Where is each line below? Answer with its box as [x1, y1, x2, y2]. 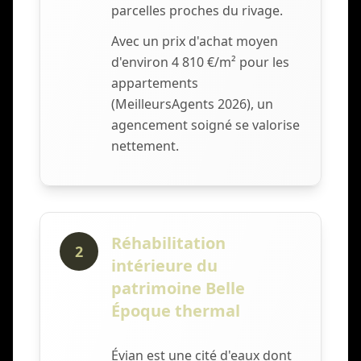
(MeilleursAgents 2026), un [111, 95, 273, 114]
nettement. [111, 137, 179, 156]
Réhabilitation [111, 232, 226, 255]
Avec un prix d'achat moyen [111, 32, 278, 51]
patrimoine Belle [111, 277, 245, 300]
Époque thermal [111, 300, 240, 322]
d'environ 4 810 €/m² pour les [111, 53, 289, 72]
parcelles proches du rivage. [111, 2, 283, 20]
